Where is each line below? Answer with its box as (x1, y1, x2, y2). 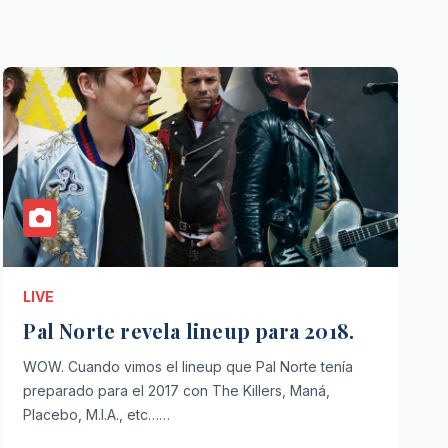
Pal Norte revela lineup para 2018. (23, 317, 355, 344)
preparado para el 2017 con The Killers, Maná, (23, 382, 331, 399)
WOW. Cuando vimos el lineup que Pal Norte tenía (23, 358, 354, 375)
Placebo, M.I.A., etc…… (23, 406, 171, 423)
